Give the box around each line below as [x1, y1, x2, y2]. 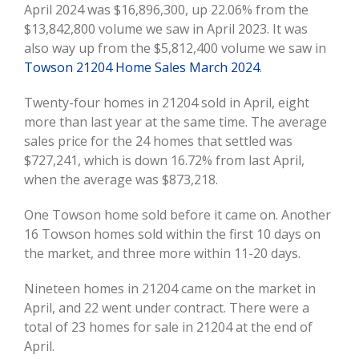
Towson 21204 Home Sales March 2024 [24, 58, 260, 77]
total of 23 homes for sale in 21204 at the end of [24, 318, 313, 337]
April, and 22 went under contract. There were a [24, 299, 309, 317]
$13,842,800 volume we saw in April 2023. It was [24, 20, 308, 38]
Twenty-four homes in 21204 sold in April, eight [24, 94, 309, 112]
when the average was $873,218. [24, 171, 218, 189]
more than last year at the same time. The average [24, 113, 327, 131]
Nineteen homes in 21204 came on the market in [24, 280, 316, 298]
